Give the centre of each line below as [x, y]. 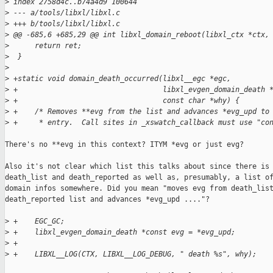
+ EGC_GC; [37, 222]
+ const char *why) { [124, 101]
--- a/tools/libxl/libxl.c [65, 13]
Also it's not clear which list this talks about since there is [137, 167]
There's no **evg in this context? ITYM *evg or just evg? [124, 145]
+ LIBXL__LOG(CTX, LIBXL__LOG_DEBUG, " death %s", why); [133, 254]
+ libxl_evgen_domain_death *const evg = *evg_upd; [122, 232]
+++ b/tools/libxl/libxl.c [65, 24]
